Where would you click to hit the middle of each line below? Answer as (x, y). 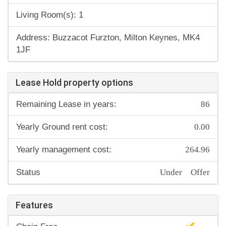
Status (28, 173)
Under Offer (185, 171)
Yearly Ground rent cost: (62, 127)
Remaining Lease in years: (66, 104)
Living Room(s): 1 (50, 15)
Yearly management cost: (64, 150)
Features (34, 205)
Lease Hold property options (74, 83)
